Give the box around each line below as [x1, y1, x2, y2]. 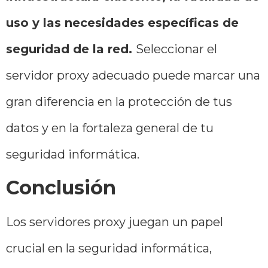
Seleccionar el [136, 42, 217, 57]
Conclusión [6, 175, 116, 199]
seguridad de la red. [6, 42, 136, 57]
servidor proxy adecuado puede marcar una [6, 68, 260, 83]
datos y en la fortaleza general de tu [6, 121, 214, 136]
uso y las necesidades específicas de [6, 16, 239, 31]
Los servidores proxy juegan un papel [6, 214, 223, 229]
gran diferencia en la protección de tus [6, 95, 232, 109]
